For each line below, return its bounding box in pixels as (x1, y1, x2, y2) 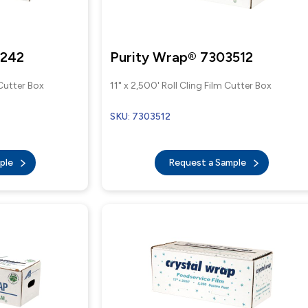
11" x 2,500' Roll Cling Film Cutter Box (110, 80, 272, 91)
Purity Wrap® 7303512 (110, 49, 254, 65)
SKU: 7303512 (110, 111, 171, 122)
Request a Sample (168, 157, 248, 168)
